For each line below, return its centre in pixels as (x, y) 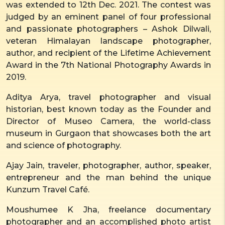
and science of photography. (64, 145)
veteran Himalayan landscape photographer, (108, 41)
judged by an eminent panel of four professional (108, 17)
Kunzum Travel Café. (48, 189)
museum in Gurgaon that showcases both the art (108, 133)
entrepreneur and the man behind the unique (108, 177)
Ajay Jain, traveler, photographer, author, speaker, (108, 165)
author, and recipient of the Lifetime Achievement (108, 53)
